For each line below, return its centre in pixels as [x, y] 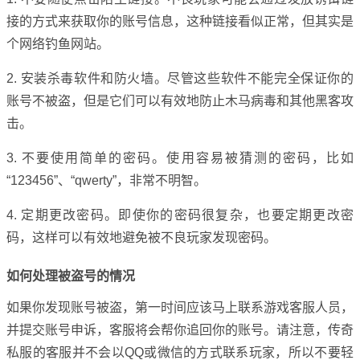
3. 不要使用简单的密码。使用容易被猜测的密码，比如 [180, 158]
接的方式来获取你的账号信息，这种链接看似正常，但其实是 [180, 21]
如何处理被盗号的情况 [71, 276]
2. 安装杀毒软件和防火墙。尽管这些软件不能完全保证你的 [180, 78]
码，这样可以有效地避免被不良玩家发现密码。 [141, 237]
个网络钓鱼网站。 [58, 44]
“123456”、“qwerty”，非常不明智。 [106, 180]
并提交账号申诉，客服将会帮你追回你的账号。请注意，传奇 [180, 330]
